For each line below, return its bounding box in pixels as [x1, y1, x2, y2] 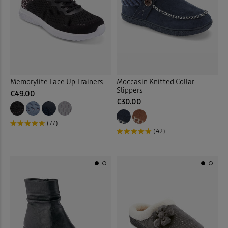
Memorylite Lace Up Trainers [10, 77, 103, 87]
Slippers [117, 85, 143, 95]
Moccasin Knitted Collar [117, 77, 194, 87]
